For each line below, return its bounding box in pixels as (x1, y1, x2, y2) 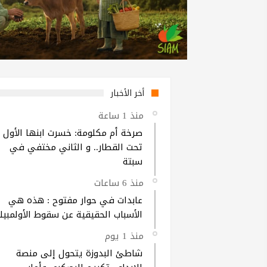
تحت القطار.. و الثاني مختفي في (10, 138, 142, 156)
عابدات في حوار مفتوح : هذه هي (8, 191, 142, 209)
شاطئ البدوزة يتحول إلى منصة (16, 244, 142, 262)
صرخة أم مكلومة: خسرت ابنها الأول (3, 124, 142, 141)
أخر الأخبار (111, 85, 144, 101)
